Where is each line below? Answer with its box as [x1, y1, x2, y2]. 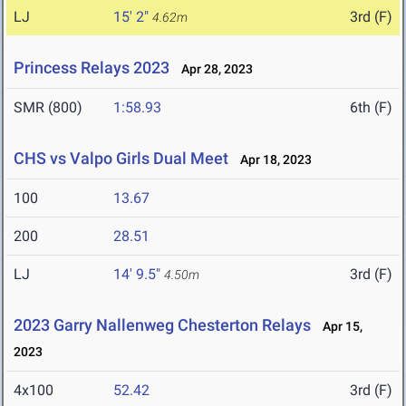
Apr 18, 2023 [232, 152, 312, 168]
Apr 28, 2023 [173, 62, 253, 77]
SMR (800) [14, 99, 82, 117]
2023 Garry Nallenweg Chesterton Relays [14, 315, 311, 335]
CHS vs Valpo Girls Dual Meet [14, 149, 228, 169]
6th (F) [350, 99, 392, 117]
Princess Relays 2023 [14, 58, 169, 78]
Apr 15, [314, 319, 362, 334]
